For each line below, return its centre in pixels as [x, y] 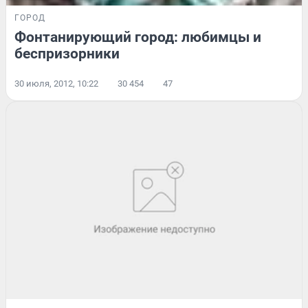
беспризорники [67, 54]
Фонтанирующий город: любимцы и [138, 37]
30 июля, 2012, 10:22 [56, 84]
